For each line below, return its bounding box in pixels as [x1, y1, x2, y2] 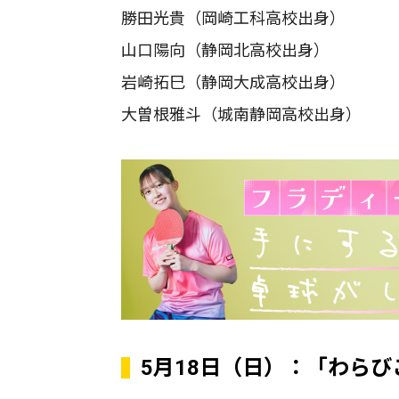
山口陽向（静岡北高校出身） [121, 40, 330, 60]
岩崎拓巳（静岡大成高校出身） [121, 72, 346, 92]
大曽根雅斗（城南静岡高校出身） [121, 104, 362, 124]
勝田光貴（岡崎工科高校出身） [121, 8, 346, 28]
